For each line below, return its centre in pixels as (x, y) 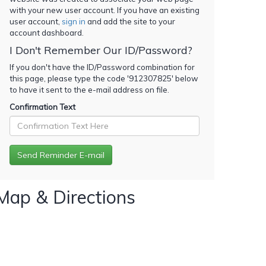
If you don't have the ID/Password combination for (102, 67)
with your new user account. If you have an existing (104, 10)
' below (185, 78)
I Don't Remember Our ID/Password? (101, 50)
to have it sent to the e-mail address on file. (89, 89)
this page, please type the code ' (69, 78)
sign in (74, 21)
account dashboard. (47, 32)
